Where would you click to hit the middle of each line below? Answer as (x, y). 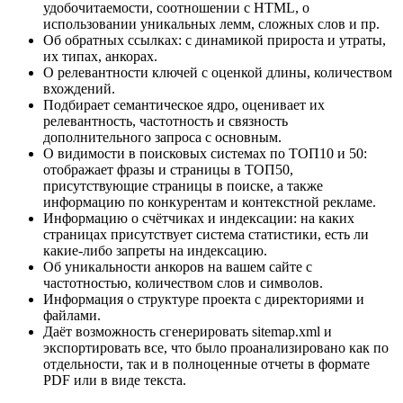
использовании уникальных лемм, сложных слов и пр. (211, 24)
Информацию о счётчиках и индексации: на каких (199, 218)
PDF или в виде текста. (115, 380)
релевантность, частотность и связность (166, 121)
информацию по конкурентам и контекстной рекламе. (210, 202)
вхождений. (79, 89)
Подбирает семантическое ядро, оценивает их (184, 105)
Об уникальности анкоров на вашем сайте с (178, 267)
